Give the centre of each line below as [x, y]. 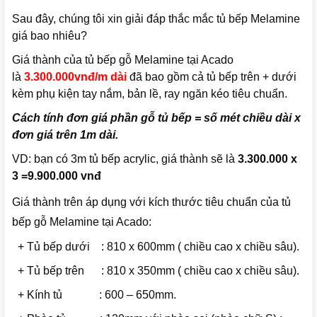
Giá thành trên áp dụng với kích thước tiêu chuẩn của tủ [151, 202]
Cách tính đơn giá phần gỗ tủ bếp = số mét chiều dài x [156, 117]
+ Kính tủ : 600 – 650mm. [94, 294]
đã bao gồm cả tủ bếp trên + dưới [212, 76]
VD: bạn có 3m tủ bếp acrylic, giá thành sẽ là [125, 158]
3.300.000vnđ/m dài [74, 76]
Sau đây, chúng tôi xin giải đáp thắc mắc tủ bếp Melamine [156, 18]
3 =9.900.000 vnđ [57, 175]
